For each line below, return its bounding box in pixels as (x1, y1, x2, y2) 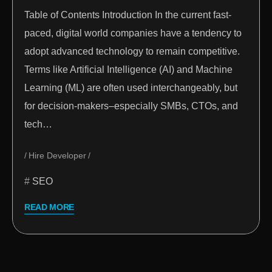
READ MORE (24, 202, 75, 212)
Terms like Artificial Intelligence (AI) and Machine (24, 64, 233, 75)
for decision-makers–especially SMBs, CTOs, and (24, 101, 238, 112)
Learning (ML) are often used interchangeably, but (24, 83, 237, 93)
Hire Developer (29, 151, 86, 161)
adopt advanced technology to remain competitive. (24, 46, 240, 57)
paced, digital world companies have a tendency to (24, 28, 242, 39)
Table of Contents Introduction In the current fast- (24, 10, 231, 21)
